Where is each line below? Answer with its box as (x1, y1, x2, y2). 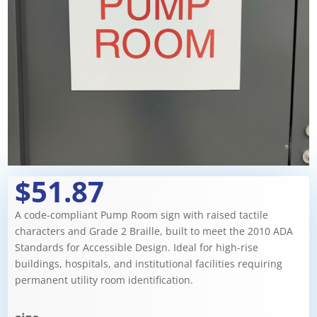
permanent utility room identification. (15, 272, 194, 287)
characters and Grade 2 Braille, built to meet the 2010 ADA (15, 224, 294, 238)
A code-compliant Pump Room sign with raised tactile (15, 207, 269, 221)
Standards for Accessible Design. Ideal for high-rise (15, 240, 259, 254)
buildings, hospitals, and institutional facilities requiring (15, 256, 283, 270)
